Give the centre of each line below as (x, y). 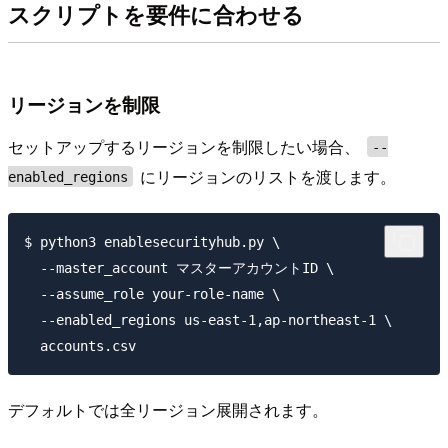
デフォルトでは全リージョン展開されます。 (168, 410)
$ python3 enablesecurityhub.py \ (152, 241)
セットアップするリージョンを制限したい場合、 (186, 146)
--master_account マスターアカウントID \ (179, 267)
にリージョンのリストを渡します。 (266, 176)
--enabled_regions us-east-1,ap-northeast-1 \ (208, 319)
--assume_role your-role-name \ (152, 293)
